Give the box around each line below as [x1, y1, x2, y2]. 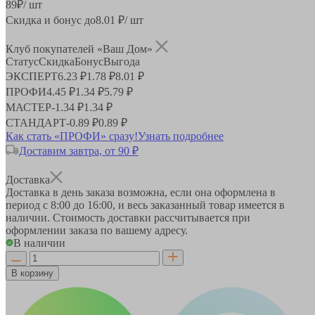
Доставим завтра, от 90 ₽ [19, 144, 139, 157]
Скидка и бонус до [6, 13, 96, 26]
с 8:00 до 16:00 [43, 198, 112, 211]
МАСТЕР [6, 101, 51, 113]
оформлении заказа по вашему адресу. [6, 224, 188, 236]
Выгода [103, 55, 140, 67]
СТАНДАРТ [6, 116, 66, 129]
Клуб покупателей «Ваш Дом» [6, 42, 155, 55]
